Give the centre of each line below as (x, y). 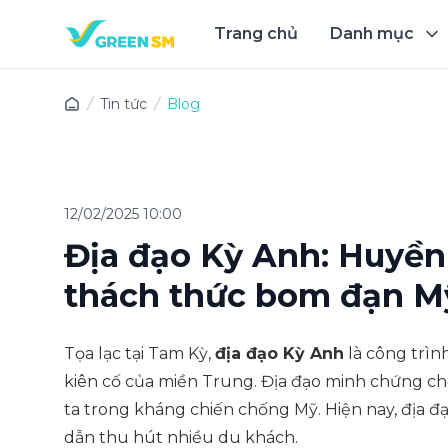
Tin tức (123, 104)
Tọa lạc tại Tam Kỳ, (139, 353)
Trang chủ (256, 33)
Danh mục (372, 33)
